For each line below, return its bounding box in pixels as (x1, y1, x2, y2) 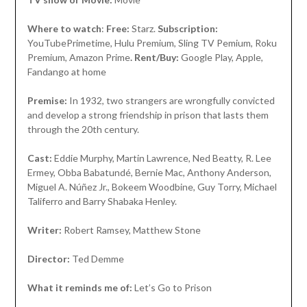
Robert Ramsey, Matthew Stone (63, 224, 201, 236)
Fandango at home (27, 66, 106, 78)
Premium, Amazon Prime (27, 51, 130, 64)
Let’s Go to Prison (132, 282, 212, 294)
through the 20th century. (27, 123, 139, 136)
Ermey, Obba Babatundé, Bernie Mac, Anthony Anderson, (27, 167, 271, 179)
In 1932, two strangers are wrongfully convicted (66, 95, 275, 107)
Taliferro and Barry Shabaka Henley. (27, 195, 177, 208)
